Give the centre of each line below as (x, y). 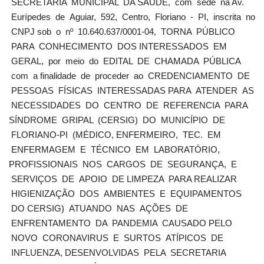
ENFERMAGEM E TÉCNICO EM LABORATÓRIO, (114, 149)
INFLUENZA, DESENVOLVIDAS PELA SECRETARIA (117, 252)
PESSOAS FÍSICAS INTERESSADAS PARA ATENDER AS (131, 90)
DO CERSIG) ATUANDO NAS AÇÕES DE (98, 208)
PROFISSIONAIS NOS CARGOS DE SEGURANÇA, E (123, 164)
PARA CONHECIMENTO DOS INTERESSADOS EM (118, 46)
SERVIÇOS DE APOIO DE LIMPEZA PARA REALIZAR (123, 179)
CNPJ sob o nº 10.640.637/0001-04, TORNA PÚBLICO (122, 31)
